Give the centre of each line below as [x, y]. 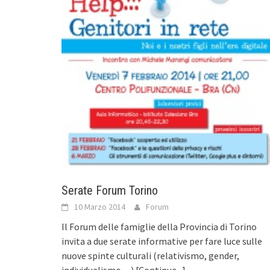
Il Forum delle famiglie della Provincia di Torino [159, 226]
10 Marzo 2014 [100, 206]
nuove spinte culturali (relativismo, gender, [150, 255]
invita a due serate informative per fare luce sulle [162, 241]
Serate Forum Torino [110, 190]
